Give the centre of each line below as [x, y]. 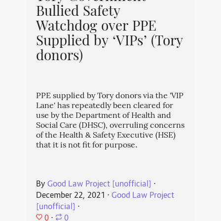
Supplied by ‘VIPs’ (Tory [109, 42]
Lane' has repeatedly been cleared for [104, 107]
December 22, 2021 [70, 196]
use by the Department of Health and [103, 116]
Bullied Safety [78, 13]
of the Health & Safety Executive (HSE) [106, 136]
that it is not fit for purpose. [87, 146]
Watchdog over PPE [96, 27]
